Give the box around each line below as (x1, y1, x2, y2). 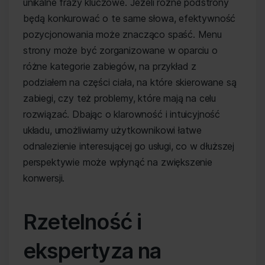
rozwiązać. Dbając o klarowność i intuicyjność (23, 108, 221, 120)
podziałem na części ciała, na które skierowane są (23, 76, 237, 88)
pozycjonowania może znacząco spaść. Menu (23, 28, 222, 40)
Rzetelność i (23, 209, 142, 235)
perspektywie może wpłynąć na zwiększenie (23, 156, 212, 168)
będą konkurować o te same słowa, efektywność (23, 12, 236, 24)
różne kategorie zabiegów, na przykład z (23, 60, 197, 72)
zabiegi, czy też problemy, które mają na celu (23, 92, 216, 104)
